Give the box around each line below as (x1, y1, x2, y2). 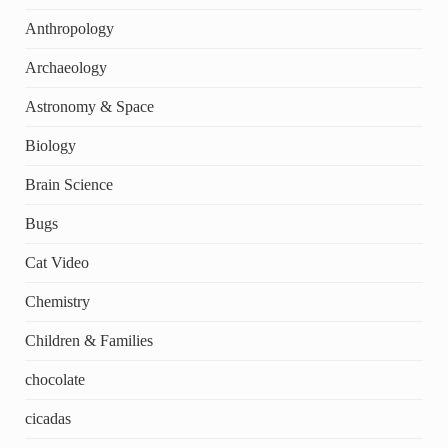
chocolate (24, 370, 85, 388)
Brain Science (24, 175, 113, 193)
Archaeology (24, 58, 107, 76)
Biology (24, 136, 76, 154)
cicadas (24, 409, 71, 427)
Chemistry (24, 292, 90, 310)
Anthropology (24, 19, 114, 37)
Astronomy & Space (24, 97, 154, 115)
